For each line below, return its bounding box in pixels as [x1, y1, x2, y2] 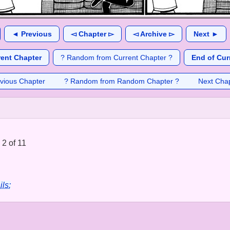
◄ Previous [12, 30, 52, 38]
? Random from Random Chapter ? [64, 77, 179, 85]
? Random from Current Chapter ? [60, 53, 172, 62]
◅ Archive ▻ [133, 30, 175, 38]
